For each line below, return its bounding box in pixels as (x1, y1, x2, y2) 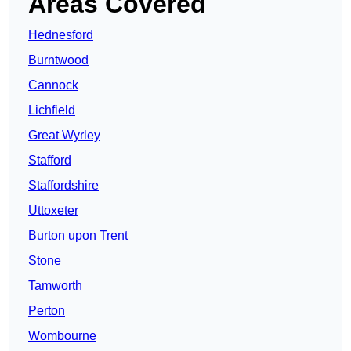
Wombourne (28, 329, 96, 343)
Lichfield (28, 103, 75, 118)
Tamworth (28, 279, 82, 293)
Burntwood (28, 53, 89, 67)
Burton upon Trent (28, 229, 128, 243)
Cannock (28, 78, 78, 92)
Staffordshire (28, 179, 99, 193)
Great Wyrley (28, 128, 100, 143)
